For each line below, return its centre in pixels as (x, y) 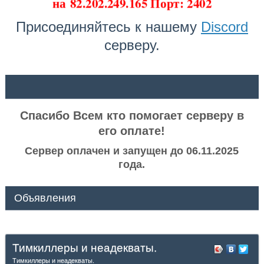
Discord (224, 27)
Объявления (45, 198)
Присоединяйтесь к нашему (108, 27)
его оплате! (132, 131)
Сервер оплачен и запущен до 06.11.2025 (132, 151)
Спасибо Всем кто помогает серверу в (132, 116)
